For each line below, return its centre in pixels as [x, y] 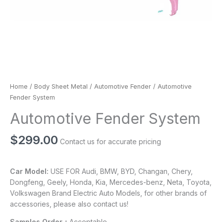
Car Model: [29, 171]
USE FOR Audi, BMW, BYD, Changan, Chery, [121, 171]
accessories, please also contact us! [69, 204]
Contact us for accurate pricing [111, 141]
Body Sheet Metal [61, 86]
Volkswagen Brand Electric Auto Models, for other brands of [108, 193]
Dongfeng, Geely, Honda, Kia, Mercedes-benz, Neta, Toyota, [111, 182]
